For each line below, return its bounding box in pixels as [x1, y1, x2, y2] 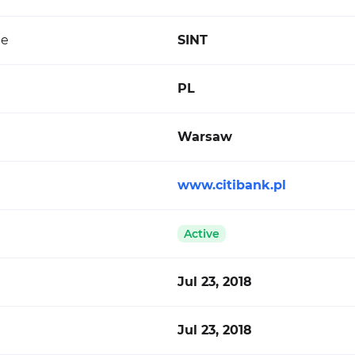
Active [184, 227, 219, 241]
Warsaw [177, 129, 232, 144]
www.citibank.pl [177, 177, 286, 193]
